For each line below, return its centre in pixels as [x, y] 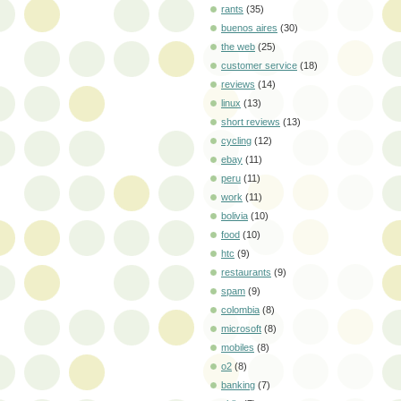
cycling [236, 141]
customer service [259, 66]
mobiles [238, 348]
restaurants [246, 273]
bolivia [235, 216]
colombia [240, 310]
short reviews [251, 122]
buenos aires [249, 28]
